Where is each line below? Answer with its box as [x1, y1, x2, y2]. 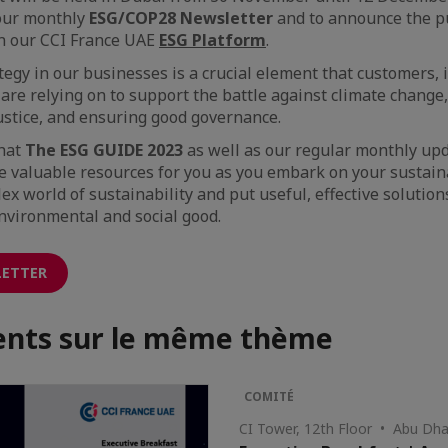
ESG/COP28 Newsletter [89, 6, 273, 29]
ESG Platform [159, 28, 266, 51]
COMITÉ [244, 387, 295, 405]
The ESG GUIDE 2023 [25, 138, 183, 161]
